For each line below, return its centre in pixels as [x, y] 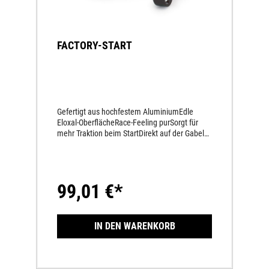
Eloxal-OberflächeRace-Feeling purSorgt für [128, 122]
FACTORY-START [95, 46]
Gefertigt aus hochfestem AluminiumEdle [125, 111]
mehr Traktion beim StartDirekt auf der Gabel [131, 133]
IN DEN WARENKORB [134, 226]
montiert [71, 144]
